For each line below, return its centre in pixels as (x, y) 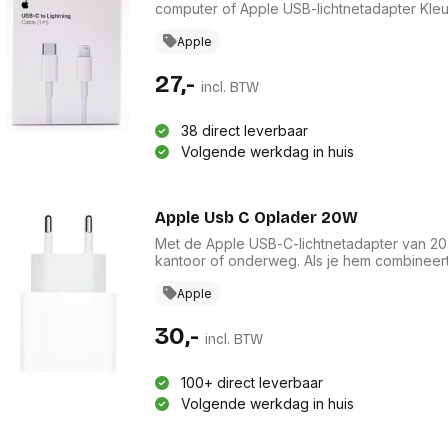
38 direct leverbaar (244, 130)
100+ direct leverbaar (251, 382)
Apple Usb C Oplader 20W (256, 217)
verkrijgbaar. (195, 311)
